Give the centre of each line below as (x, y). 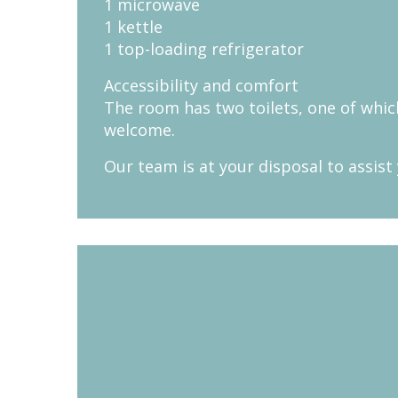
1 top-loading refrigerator (204, 49)
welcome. (139, 130)
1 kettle (133, 27)
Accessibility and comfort (201, 86)
